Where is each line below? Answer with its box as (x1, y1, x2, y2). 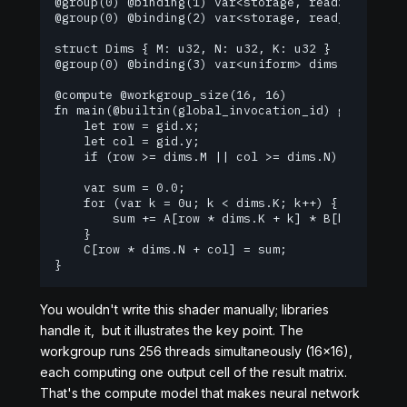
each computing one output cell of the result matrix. (40, 364, 347, 380)
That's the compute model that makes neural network (40, 385, 360, 401)
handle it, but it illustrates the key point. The (40, 323, 303, 338)
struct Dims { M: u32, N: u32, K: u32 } (55, 41, 331, 56)
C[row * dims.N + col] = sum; (55, 242, 287, 257)
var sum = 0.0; (55, 180, 185, 195)
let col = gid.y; (55, 134, 200, 149)
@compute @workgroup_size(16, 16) (55, 87, 287, 103)
